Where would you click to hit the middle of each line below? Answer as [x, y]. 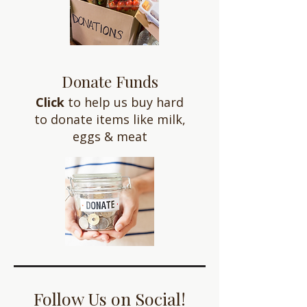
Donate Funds [110, 81]
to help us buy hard [124, 102]
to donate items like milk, [110, 119]
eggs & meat [110, 136]
